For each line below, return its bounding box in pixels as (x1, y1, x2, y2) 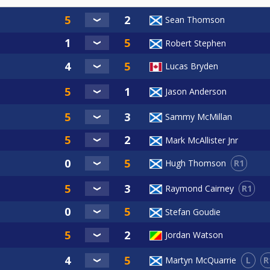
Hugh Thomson (165, 157, 226, 169)
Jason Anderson (165, 85, 227, 97)
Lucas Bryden (165, 60, 218, 72)
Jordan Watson (165, 228, 223, 240)
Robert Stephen (165, 37, 226, 49)
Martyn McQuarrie (165, 254, 236, 266)
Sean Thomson (165, 13, 225, 25)
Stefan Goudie (165, 206, 221, 218)
